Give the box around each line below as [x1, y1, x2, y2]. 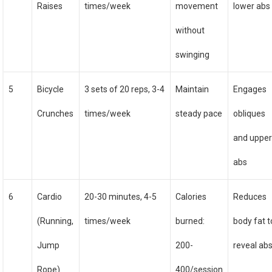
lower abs [233, 1, 271, 11]
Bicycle [37, 84, 64, 94]
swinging [175, 50, 210, 59]
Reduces [233, 192, 267, 202]
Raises [37, 1, 63, 11]
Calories [175, 192, 207, 202]
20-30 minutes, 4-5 [84, 192, 157, 202]
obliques [233, 109, 266, 118]
